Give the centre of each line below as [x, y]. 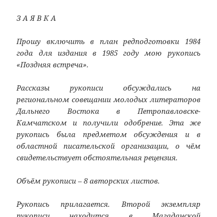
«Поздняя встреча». [53, 64]
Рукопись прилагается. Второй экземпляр [108, 204]
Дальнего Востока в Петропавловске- [108, 111]
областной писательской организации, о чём [108, 146]
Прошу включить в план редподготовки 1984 [108, 41]
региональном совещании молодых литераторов [108, 99]
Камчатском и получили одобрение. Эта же [108, 122]
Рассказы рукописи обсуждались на [108, 87]
